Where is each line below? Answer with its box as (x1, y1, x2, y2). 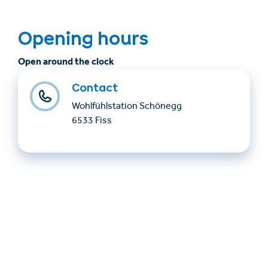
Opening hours (18, 32, 148, 45)
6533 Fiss (72, 117, 112, 127)
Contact (72, 84, 118, 92)
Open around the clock (18, 53, 114, 72)
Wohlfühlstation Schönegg (72, 102, 182, 112)
